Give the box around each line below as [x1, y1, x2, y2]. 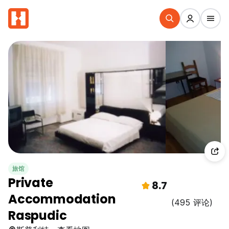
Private [8, 174, 53, 191]
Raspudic [8, 207, 67, 224]
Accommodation [8, 191, 116, 208]
